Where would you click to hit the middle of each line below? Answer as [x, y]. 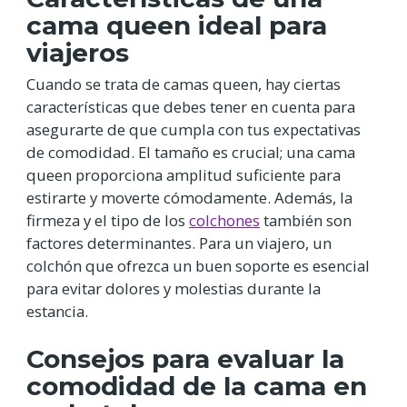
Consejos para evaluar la [185, 359]
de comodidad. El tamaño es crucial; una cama [191, 153]
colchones [224, 221]
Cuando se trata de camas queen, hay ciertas [184, 84]
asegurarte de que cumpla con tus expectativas [194, 130]
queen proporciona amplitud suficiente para [184, 175]
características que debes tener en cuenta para [191, 107]
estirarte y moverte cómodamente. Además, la [189, 198]
